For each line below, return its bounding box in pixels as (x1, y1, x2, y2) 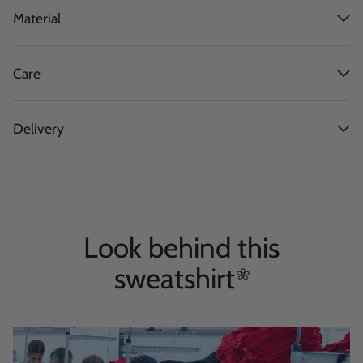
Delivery (13, 119, 64, 137)
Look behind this (83, 229, 280, 265)
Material (13, 9, 61, 27)
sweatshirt (113, 260, 235, 296)
